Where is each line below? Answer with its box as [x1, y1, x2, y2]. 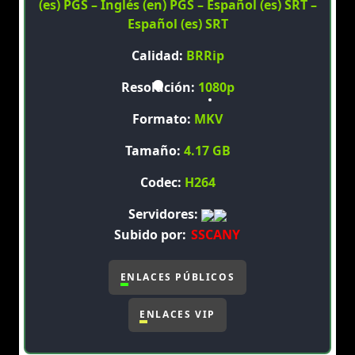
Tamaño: [124, 142, 184, 160]
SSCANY [190, 226, 240, 244]
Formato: [132, 110, 194, 128]
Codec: [139, 174, 185, 192]
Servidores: [128, 205, 201, 223]
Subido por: [113, 226, 189, 244]
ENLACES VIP [139, 307, 216, 322]
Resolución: [120, 78, 198, 97]
